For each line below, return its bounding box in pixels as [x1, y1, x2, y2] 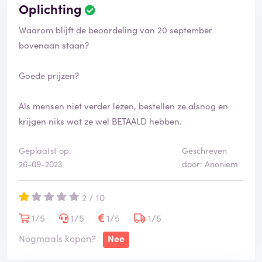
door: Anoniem [181, 158, 238, 170]
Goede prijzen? [19, 69, 79, 82]
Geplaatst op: [19, 144, 71, 157]
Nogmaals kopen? [19, 232, 96, 245]
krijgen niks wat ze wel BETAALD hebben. [19, 115, 182, 127]
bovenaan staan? [19, 39, 89, 51]
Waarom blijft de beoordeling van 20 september [19, 23, 212, 36]
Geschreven [181, 144, 227, 157]
